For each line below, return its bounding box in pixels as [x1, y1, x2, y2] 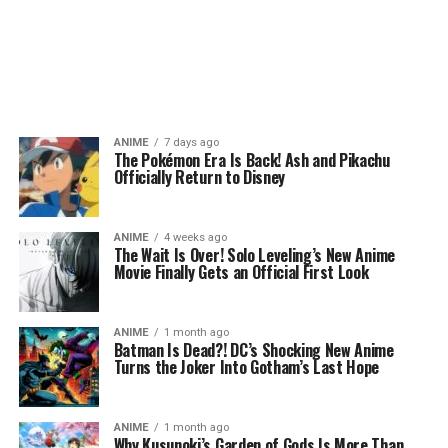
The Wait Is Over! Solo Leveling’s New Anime [113, 243, 395, 267]
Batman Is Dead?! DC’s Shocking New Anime [113, 338, 394, 362]
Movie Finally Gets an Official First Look [113, 260, 369, 284]
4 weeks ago [163, 231, 227, 244]
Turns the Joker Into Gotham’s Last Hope [113, 355, 380, 379]
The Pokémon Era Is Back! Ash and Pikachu [113, 148, 390, 172]
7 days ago [163, 136, 219, 149]
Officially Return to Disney [113, 165, 286, 189]
